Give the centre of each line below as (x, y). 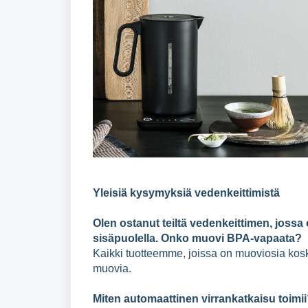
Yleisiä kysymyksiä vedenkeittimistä (186, 192)
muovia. (112, 268)
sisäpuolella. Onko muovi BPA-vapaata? (197, 238)
